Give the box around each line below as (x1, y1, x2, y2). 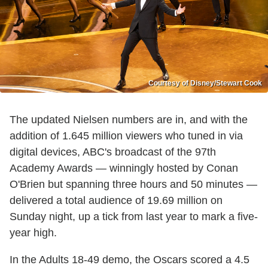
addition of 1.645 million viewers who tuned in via (10, 129, 243, 142)
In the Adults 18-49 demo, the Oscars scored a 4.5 (10, 253, 249, 266)
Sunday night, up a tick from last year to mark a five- (10, 210, 258, 223)
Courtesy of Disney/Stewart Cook (148, 78, 262, 87)
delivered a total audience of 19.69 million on (10, 194, 223, 206)
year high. (10, 226, 57, 239)
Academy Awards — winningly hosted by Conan (10, 162, 238, 174)
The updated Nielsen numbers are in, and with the (10, 113, 248, 126)
